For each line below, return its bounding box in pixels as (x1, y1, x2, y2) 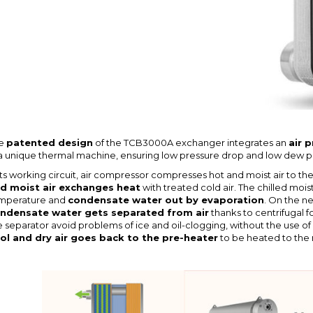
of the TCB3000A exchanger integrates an (92, 136, 289, 148)
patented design (6, 136, 93, 148)
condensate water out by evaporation (67, 194, 264, 205)
